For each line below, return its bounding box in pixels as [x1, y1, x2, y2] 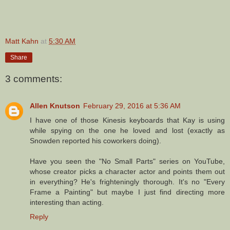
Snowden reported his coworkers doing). [30, 136, 161, 145]
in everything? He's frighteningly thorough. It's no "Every [30, 177, 225, 186]
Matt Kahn [5, 36, 39, 45]
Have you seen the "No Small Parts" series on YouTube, [30, 157, 225, 165]
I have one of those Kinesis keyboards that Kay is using [30, 116, 225, 124]
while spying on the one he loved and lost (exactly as [30, 126, 225, 135]
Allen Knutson [30, 101, 80, 110]
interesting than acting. [30, 198, 104, 206]
